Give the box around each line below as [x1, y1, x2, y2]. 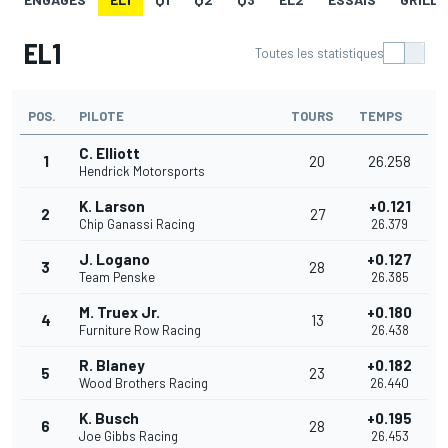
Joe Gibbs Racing [79, 428, 178, 445]
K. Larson [79, 197, 145, 216]
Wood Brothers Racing [79, 375, 208, 392]
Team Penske [79, 269, 155, 286]
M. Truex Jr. [79, 303, 160, 322]
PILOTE [79, 108, 124, 125]
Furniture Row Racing [79, 322, 201, 339]
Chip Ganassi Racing [79, 216, 195, 233]
